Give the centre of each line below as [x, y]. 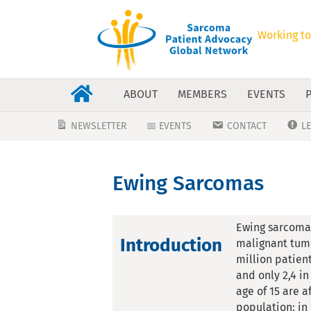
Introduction [171, 245]
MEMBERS [202, 94]
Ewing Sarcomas [188, 183]
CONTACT [246, 126]
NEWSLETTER [99, 126]
